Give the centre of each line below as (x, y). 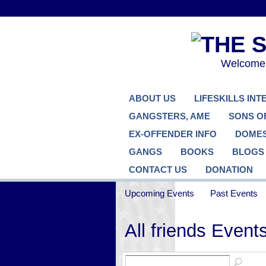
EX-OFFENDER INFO (172, 134)
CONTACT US (158, 170)
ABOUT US (152, 98)
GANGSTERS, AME (169, 116)
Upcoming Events (159, 193)
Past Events (234, 193)
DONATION (229, 170)
